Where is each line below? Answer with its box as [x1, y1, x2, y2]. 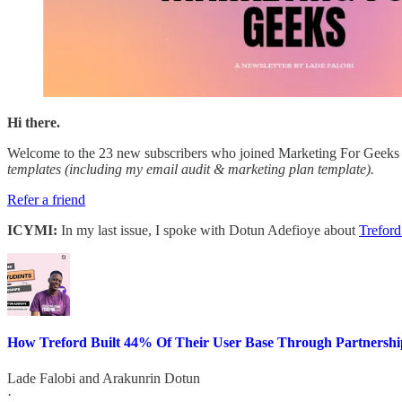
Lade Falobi [7, 370, 75, 386]
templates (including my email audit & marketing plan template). [7, 162, 374, 178]
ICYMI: [7, 223, 57, 239]
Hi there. [7, 115, 60, 131]
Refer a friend [7, 192, 85, 208]
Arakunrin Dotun [102, 370, 200, 386]
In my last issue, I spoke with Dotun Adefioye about [57, 223, 359, 239]
